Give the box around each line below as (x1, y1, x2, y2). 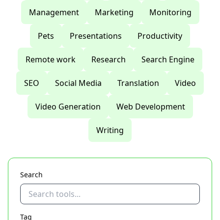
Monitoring (149, 7, 192, 18)
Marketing (94, 7, 134, 18)
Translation (117, 78, 159, 88)
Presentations (70, 30, 122, 41)
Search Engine (141, 54, 194, 65)
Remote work (26, 54, 76, 65)
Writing (96, 125, 124, 136)
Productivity (137, 30, 182, 41)
